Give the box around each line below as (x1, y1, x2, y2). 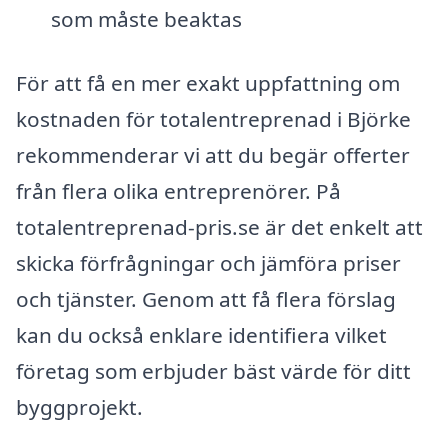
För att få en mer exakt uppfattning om (16, 68, 400, 97)
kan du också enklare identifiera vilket (16, 320, 387, 349)
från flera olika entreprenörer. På (16, 176, 341, 205)
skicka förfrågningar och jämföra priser (16, 248, 401, 277)
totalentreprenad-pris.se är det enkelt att (16, 212, 423, 241)
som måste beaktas (50, 5, 242, 34)
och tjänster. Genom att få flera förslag (16, 284, 396, 313)
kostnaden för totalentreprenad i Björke (16, 104, 411, 133)
